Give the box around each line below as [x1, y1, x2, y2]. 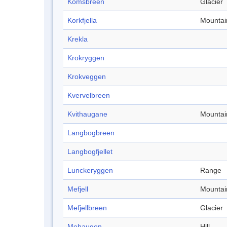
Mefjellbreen [67, 204, 107, 212]
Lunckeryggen [67, 166, 113, 175]
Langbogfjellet [67, 147, 112, 156]
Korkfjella [67, 16, 97, 25]
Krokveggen [67, 72, 106, 81]
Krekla [67, 35, 88, 44]
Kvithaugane [67, 110, 107, 119]
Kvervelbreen [67, 91, 110, 100]
